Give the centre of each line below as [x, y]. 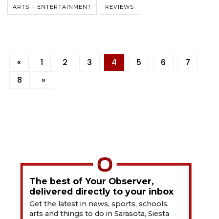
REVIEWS [120, 7]
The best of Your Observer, [92, 181]
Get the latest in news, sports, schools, [99, 204]
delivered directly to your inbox [102, 192]
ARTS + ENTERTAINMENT [52, 7]
